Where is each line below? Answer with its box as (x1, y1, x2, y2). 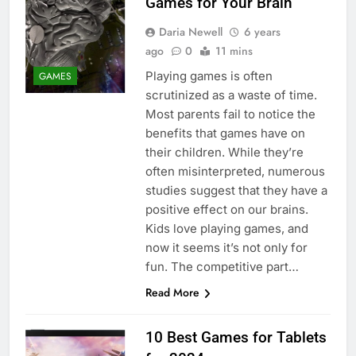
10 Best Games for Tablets (145, 328, 327, 347)
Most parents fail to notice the (145, 106, 315, 122)
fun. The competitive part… (145, 259, 299, 275)
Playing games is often (145, 68, 273, 84)
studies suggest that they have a (145, 183, 327, 199)
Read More (145, 284, 199, 301)
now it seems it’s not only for (145, 240, 308, 256)
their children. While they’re (145, 145, 304, 161)
